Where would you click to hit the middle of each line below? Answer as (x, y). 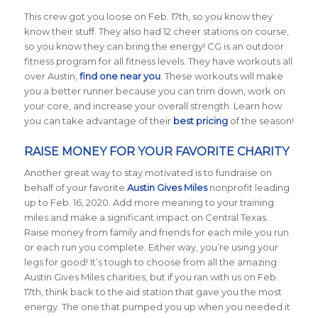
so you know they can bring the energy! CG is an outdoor (154, 46)
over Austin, (51, 76)
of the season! (261, 120)
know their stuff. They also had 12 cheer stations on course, (156, 31)
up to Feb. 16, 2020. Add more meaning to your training (149, 202)
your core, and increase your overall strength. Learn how (153, 105)
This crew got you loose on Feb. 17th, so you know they (148, 16)
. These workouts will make (221, 76)
